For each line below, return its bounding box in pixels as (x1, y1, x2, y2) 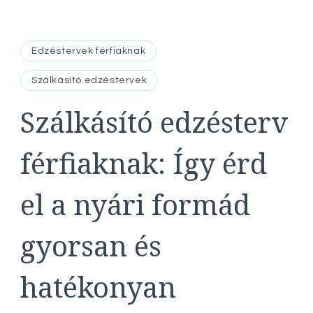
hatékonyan (20, 268, 176, 306)
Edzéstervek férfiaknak (31, 46, 146, 56)
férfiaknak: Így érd (20, 144, 267, 182)
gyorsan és (20, 226, 161, 265)
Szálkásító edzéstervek (31, 75, 147, 85)
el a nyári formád (20, 185, 250, 224)
